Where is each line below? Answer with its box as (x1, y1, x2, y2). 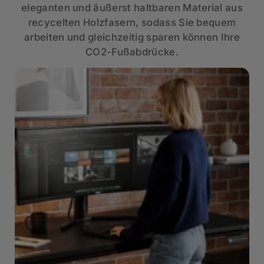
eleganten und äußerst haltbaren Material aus (21, 2, 243, 14)
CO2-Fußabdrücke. (85, 46, 179, 58)
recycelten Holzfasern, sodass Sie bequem (28, 16, 236, 29)
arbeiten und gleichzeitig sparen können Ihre (24, 31, 240, 44)
